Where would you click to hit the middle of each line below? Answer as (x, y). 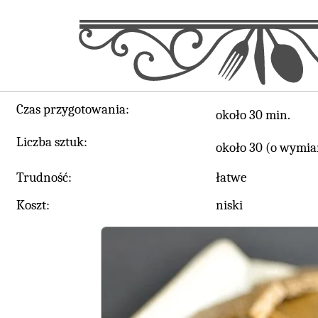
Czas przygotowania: (73, 110)
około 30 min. (253, 115)
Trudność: (44, 178)
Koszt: (33, 205)
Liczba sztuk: (52, 142)
